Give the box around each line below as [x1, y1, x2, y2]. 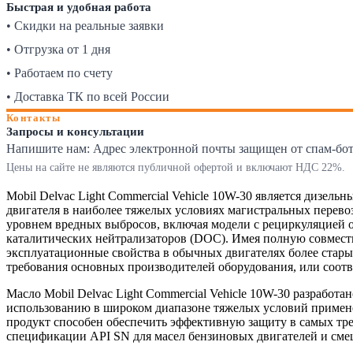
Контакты [6, 111, 61, 124]
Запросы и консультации [6, 124, 144, 138]
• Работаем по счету [6, 65, 113, 80]
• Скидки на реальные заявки [6, 18, 164, 32]
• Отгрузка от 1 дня [6, 42, 110, 56]
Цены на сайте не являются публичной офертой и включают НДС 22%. [6, 161, 345, 173]
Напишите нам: [6, 141, 93, 155]
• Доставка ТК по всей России [6, 89, 169, 103]
